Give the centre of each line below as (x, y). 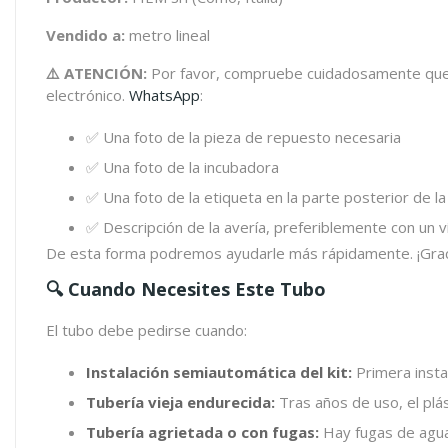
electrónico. (87, 95)
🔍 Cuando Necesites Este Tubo (186, 289)
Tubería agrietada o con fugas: (202, 432)
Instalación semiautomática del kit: (219, 372)
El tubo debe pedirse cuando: (146, 330)
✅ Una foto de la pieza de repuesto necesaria (243, 137)
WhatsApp (164, 95)
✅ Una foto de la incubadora (182, 167)
